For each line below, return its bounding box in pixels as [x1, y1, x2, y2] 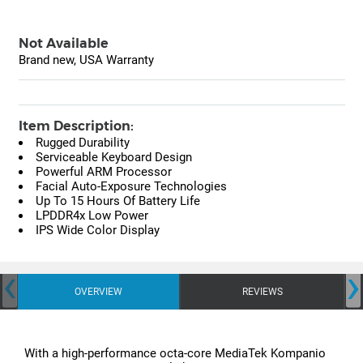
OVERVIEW [75, 286, 122, 298]
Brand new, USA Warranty [18, 53, 154, 68]
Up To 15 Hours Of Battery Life [35, 194, 200, 209]
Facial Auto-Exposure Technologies [35, 179, 227, 194]
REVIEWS [241, 286, 283, 298]
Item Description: [18, 118, 134, 135]
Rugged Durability [35, 135, 130, 151]
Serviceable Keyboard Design [35, 150, 192, 165]
